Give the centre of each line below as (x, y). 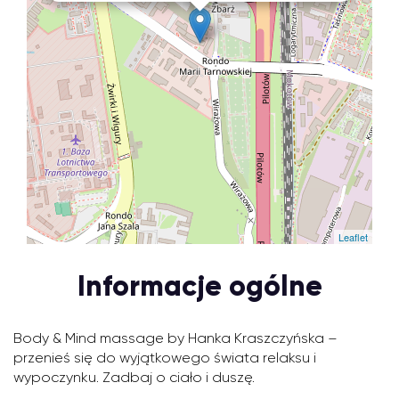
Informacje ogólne (199, 286)
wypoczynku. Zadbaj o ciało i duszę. (134, 377)
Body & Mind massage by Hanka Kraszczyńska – (175, 338)
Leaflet (353, 237)
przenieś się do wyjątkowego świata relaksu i (165, 358)
